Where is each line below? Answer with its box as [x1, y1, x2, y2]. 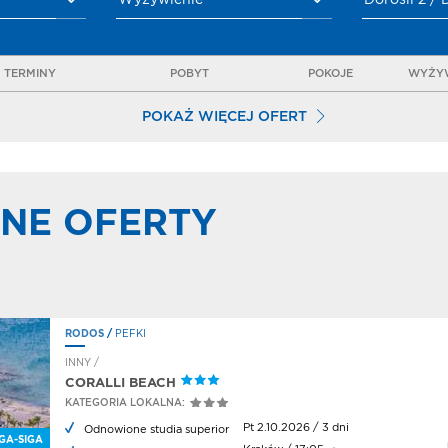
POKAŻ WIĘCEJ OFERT [141, 110, 307, 125]
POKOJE [308, 68, 353, 80]
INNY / [65, 358, 99, 369]
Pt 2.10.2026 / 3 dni [242, 422, 349, 434]
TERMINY [4, 68, 56, 80]
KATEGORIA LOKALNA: [65, 398, 185, 409]
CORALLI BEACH [65, 376, 176, 390]
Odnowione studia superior [84, 424, 229, 436]
